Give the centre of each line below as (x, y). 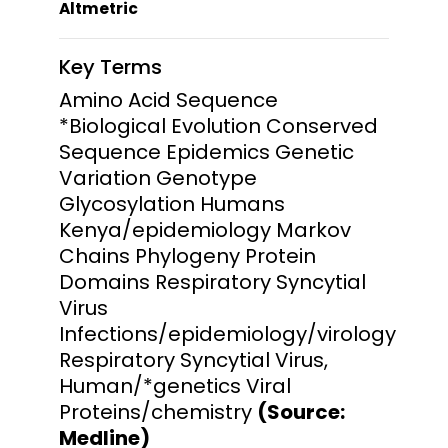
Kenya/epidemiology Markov (205, 229)
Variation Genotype (158, 177)
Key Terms (110, 66)
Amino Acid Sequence (168, 99)
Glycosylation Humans (172, 203)
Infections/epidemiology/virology (227, 333)
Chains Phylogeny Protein (187, 255)
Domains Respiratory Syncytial (212, 281)
